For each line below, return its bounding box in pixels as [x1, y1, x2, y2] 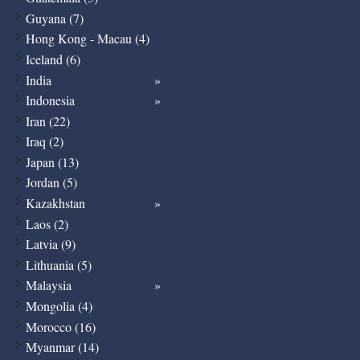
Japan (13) [25, 153, 79, 170]
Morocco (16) [25, 317, 96, 335]
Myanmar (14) [25, 338, 99, 356]
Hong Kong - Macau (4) [25, 30, 149, 47]
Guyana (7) [25, 9, 84, 27]
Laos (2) [25, 215, 68, 232]
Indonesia [25, 92, 75, 109]
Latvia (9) [25, 235, 76, 253]
